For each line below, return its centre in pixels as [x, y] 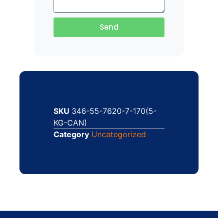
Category [71, 134]
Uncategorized [119, 134]
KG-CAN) [70, 122]
